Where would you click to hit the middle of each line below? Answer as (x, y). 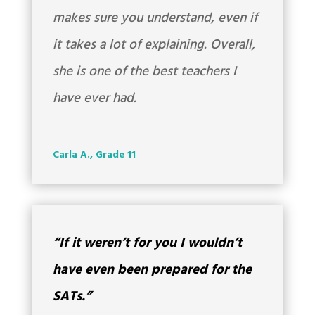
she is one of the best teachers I (144, 72)
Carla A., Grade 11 (94, 155)
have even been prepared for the (152, 270)
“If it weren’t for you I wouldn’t (147, 244)
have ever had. (94, 99)
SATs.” (72, 297)
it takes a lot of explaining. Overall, (154, 45)
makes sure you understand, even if (155, 19)
